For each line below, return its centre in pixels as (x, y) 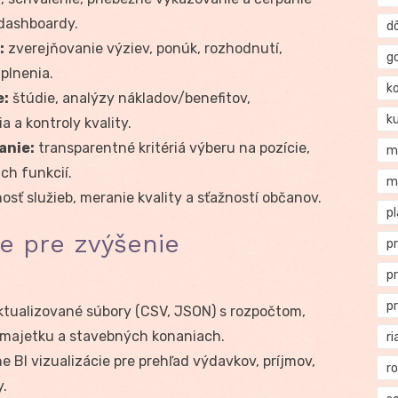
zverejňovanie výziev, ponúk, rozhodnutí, (143, 48)
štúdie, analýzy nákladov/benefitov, (130, 98)
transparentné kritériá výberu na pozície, (172, 147)
